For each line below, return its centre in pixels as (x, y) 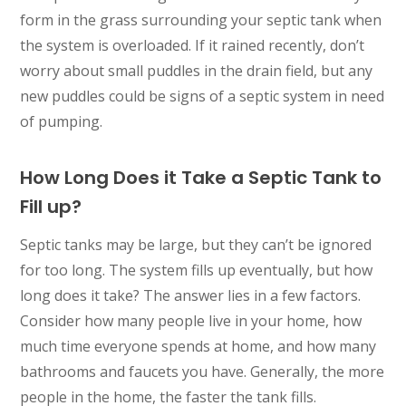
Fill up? (51, 207)
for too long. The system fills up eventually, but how (197, 271)
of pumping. (62, 122)
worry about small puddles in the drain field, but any (197, 71)
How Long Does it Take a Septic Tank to (201, 178)
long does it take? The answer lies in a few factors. (191, 296)
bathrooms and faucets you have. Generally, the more (203, 372)
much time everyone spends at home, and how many (198, 347)
